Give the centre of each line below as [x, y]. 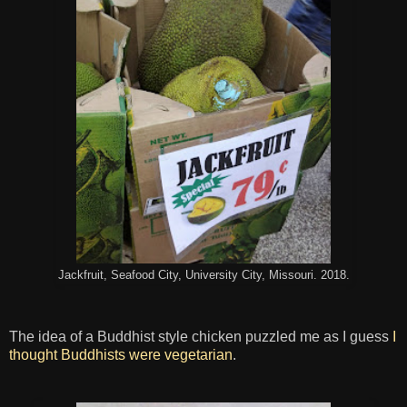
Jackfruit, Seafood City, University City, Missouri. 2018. [203, 276]
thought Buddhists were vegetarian [121, 354]
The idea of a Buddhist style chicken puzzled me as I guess [201, 336]
